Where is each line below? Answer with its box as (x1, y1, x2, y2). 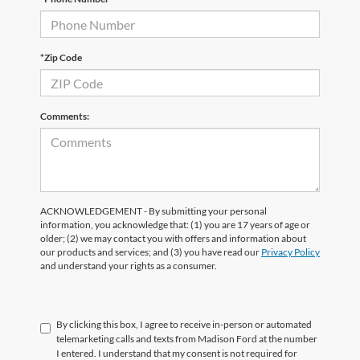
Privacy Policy (261, 246, 320, 259)
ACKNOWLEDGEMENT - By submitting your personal (40, 205, 267, 218)
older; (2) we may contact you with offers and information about (40, 232, 306, 245)
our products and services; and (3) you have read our (40, 246, 261, 259)
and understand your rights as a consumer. (40, 260, 217, 272)
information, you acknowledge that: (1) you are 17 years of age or (40, 219, 310, 231)
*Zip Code (40, 51, 82, 64)
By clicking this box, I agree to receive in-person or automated (56, 318, 312, 331)
